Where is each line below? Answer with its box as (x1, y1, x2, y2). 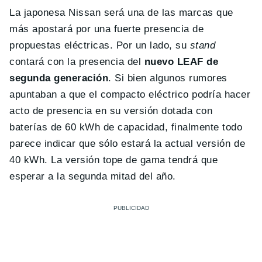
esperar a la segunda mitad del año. (9, 170, 176, 182)
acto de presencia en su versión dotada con (9, 105, 213, 116)
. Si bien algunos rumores (108, 72, 227, 84)
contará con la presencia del (9, 56, 142, 67)
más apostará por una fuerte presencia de (9, 23, 204, 35)
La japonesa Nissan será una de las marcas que (9, 6, 233, 18)
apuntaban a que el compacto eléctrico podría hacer (9, 88, 251, 100)
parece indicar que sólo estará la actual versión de (9, 137, 246, 149)
